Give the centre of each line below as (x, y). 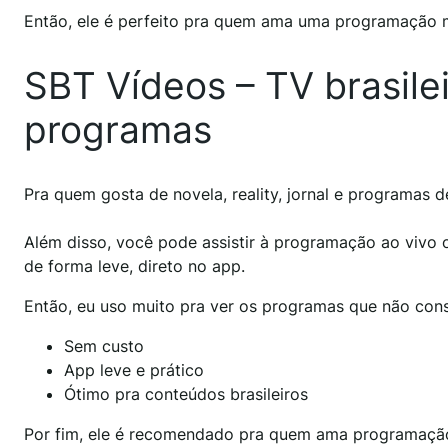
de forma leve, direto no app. (134, 266)
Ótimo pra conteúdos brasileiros (186, 394)
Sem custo (104, 346)
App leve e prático (134, 370)
